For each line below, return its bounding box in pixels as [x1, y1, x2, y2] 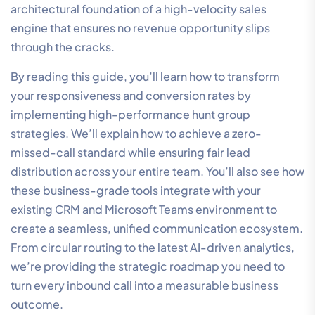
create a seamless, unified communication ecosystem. [11, 220, 303, 236]
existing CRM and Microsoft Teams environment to [11, 201, 277, 217]
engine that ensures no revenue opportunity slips [11, 20, 270, 35]
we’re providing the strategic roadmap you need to [11, 258, 285, 274]
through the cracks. [11, 39, 115, 54]
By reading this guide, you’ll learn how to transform [11, 68, 280, 84]
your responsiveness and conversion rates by [11, 87, 251, 103]
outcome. [11, 296, 63, 311]
